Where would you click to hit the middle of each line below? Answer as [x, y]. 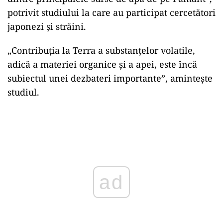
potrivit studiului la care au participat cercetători [111, 12]
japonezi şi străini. [47, 26]
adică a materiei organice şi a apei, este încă [102, 64]
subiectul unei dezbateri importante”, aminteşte [110, 78]
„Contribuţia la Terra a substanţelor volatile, [101, 50]
